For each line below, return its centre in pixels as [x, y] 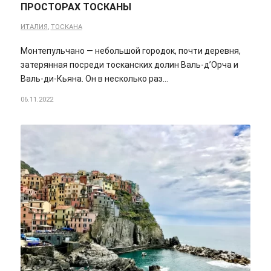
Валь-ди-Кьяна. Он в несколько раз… [94, 79]
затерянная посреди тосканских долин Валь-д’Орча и [129, 65]
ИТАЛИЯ [34, 27]
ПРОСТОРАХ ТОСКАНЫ [76, 7]
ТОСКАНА [66, 27]
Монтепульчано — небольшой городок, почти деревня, [130, 51]
